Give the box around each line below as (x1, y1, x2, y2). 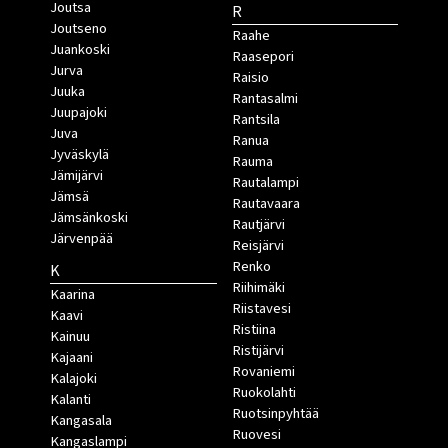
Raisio (231, 67, 269, 89)
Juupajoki (50, 102, 107, 124)
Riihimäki (231, 277, 285, 299)
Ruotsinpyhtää (231, 403, 319, 425)
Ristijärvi (231, 340, 284, 362)
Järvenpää (50, 228, 113, 250)
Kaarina (50, 284, 95, 306)
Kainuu (50, 326, 90, 348)
